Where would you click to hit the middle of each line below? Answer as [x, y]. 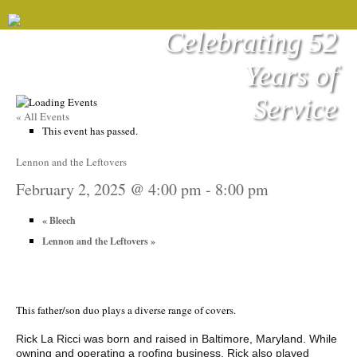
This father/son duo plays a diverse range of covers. [129, 310]
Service [295, 109]
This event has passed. [90, 131]
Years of [291, 75]
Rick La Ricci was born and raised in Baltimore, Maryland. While [177, 338]
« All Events [43, 117]
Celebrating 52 [251, 42]
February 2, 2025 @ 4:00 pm [109, 190]
